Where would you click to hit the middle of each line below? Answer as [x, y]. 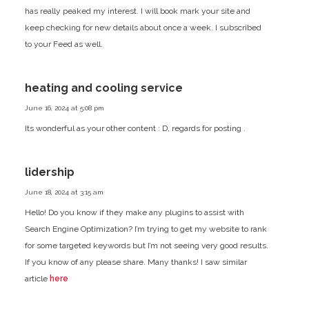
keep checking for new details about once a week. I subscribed [143, 27]
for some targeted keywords [77, 245]
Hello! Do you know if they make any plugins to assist [125, 212]
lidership [49, 172]
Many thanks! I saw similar [196, 262]
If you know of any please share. [85, 262]
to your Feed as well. [63, 44]
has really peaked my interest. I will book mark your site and [137, 11]
